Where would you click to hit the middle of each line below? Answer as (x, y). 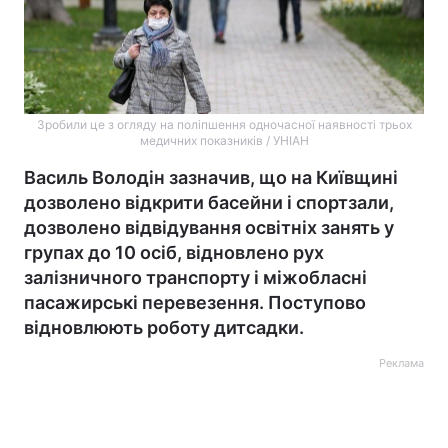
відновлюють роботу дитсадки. (164, 327)
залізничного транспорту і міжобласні (195, 277)
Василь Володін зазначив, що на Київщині (211, 177)
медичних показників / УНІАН (224, 140)
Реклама (401, 363)
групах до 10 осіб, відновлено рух (174, 252)
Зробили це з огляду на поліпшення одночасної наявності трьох (224, 124)
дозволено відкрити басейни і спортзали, (209, 202)
